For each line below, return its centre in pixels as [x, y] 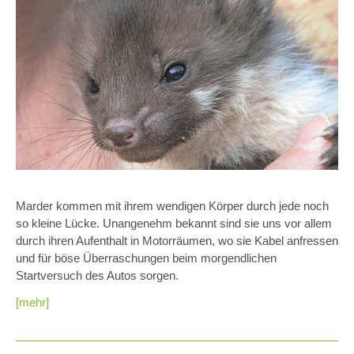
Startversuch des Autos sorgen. [100, 275]
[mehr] [32, 302]
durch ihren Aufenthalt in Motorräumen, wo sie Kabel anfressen [177, 240]
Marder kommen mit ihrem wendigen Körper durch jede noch [172, 205]
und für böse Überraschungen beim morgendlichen [146, 258]
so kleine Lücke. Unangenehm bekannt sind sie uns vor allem [174, 223]
